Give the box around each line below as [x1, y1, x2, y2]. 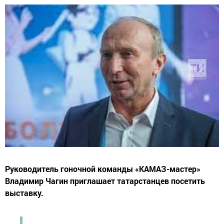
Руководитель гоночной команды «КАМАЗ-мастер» [5, 163, 200, 174]
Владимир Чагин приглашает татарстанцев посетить [5, 175, 205, 186]
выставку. [5, 187, 43, 198]
